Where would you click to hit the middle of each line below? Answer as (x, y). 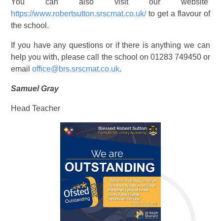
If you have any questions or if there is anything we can (110, 45)
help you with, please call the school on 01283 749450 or (110, 57)
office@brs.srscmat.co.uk (76, 69)
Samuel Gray (35, 89)
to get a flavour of (178, 14)
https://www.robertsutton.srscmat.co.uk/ (79, 14)
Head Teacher (36, 109)
